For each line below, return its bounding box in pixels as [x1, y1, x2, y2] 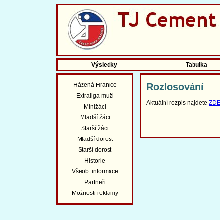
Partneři [84, 179, 106, 186]
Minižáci [83, 103, 106, 110]
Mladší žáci [80, 114, 110, 121]
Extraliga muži [76, 92, 114, 99]
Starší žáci [81, 125, 109, 132]
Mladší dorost [77, 136, 113, 142]
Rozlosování [146, 82, 204, 92]
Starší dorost [78, 146, 111, 153]
